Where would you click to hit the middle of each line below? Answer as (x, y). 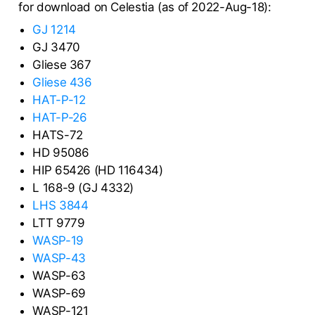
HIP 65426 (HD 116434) (98, 171)
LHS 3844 (60, 206)
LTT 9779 (59, 223)
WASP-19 (58, 241)
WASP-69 (59, 294)
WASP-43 (59, 258)
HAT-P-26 (60, 118)
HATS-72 (58, 135)
